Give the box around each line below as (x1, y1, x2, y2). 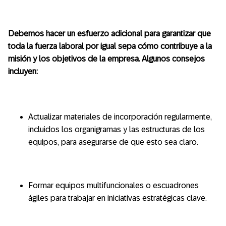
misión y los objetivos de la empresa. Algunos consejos (8, 54, 205, 63)
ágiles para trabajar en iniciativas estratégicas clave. (28, 194, 207, 202)
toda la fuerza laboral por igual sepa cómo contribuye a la (8, 42, 212, 50)
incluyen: (8, 67, 38, 76)
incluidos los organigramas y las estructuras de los (28, 125, 205, 134)
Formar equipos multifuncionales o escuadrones (28, 181, 199, 190)
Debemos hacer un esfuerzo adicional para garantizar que (8, 29, 211, 38)
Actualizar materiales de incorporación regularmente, (28, 112, 212, 121)
